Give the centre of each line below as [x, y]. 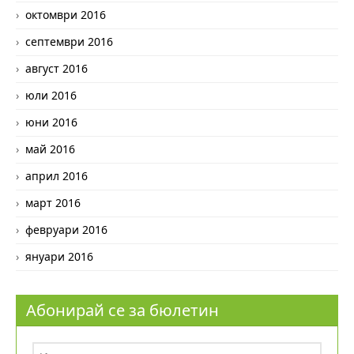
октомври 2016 [66, 14]
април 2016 [56, 175]
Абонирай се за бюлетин [122, 310]
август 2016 [56, 68]
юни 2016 [51, 122]
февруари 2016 [66, 229]
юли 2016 [51, 95]
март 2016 [53, 202]
